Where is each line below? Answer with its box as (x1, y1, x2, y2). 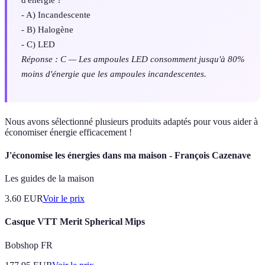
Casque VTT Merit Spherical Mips (5, 216, 145, 227)
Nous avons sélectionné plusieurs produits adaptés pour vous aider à (5, 116, 258, 127)
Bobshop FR (5, 240, 53, 250)
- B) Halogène (21, 24, 73, 35)
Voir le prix (43, 193, 85, 204)
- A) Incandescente (21, 9, 91, 20)
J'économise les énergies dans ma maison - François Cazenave (5, 150, 251, 160)
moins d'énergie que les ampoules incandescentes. (21, 69, 206, 79)
